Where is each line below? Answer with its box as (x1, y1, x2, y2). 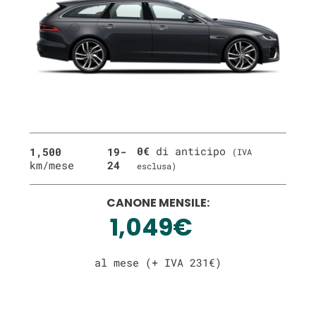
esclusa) (136, 160, 176, 172)
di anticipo (149, 144, 232, 159)
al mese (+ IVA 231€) (95, 255, 221, 270)
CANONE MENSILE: (107, 195, 209, 212)
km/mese (30, 158, 74, 173)
